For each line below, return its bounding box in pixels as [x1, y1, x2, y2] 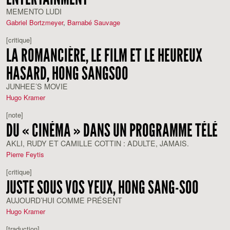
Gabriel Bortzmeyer [6, 17, 63, 28]
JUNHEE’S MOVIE [6, 81, 68, 91]
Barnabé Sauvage [67, 17, 120, 28]
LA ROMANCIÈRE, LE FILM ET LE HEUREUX [6, 44, 202, 66]
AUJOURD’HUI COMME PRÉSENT [6, 195, 122, 205]
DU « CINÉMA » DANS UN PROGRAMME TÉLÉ [6, 119, 218, 141]
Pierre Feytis [6, 149, 44, 159]
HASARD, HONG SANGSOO [6, 62, 128, 84]
